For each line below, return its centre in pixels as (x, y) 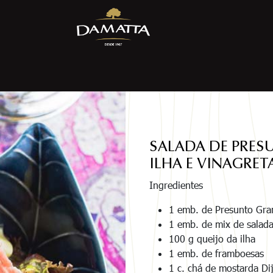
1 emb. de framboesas (216, 253)
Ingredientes (176, 185)
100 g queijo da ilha (212, 239)
